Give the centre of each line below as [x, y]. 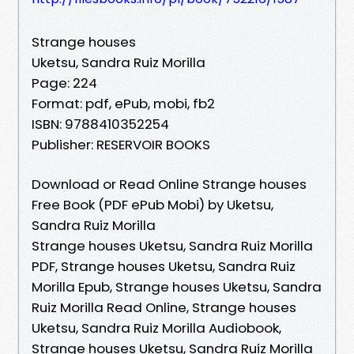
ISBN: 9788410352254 [100, 124]
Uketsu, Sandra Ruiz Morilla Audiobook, [156, 328]
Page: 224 [64, 83]
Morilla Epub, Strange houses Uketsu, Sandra [177, 286]
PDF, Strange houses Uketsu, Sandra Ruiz [164, 266]
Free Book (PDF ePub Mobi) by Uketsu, [153, 204]
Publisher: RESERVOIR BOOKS [121, 144]
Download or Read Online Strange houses [169, 184]
